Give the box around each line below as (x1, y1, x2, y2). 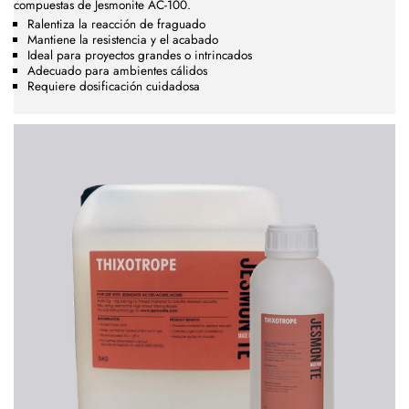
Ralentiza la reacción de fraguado (27, 15, 205, 33)
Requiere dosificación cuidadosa (27, 77, 200, 95)
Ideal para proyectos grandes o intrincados (27, 46, 252, 64)
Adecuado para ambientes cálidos (27, 61, 207, 79)
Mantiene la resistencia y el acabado (27, 30, 218, 48)
